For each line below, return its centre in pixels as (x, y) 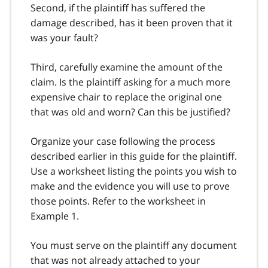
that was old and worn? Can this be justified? (130, 112)
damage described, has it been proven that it (132, 22)
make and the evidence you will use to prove (130, 186)
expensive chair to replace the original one (126, 97)
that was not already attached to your (115, 260)
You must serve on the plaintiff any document (134, 245)
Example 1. (55, 216)
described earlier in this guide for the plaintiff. (134, 156)
